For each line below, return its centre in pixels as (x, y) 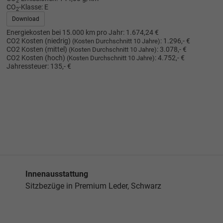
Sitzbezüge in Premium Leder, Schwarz (93, 186)
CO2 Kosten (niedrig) (39, 41)
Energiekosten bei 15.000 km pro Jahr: (65, 32)
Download (25, 19)
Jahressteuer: (27, 66)
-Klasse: (31, 7)
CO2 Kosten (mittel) (37, 49)
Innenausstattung (57, 174)
